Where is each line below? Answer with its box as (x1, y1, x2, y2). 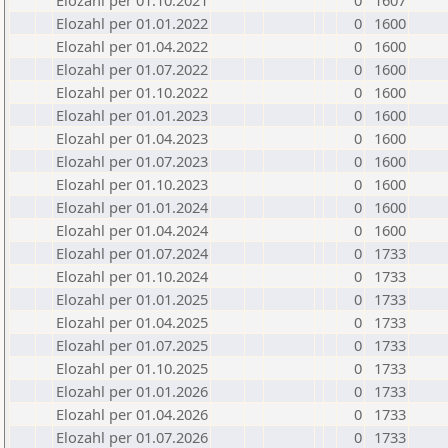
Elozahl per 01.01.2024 (56, 197, 208, 217)
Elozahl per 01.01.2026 (56, 381, 208, 401)
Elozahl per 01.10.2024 (56, 266, 208, 286)
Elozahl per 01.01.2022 (56, 13, 208, 33)
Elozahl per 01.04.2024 (56, 220, 208, 240)
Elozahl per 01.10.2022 (56, 82, 208, 102)
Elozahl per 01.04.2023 (56, 128, 208, 148)
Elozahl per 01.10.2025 (56, 358, 208, 378)
